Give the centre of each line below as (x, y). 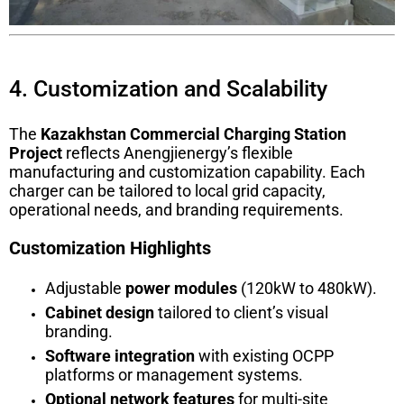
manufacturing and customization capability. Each (187, 172)
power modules (181, 289)
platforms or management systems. (174, 375)
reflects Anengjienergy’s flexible (178, 153)
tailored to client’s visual (241, 313)
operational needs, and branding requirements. (176, 210)
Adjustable (85, 289)
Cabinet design (100, 313)
